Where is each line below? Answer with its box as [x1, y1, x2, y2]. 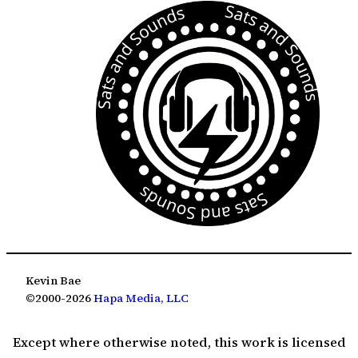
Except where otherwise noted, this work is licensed [12, 332, 346, 351]
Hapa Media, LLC [93, 290, 189, 307]
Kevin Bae [26, 272, 81, 289]
